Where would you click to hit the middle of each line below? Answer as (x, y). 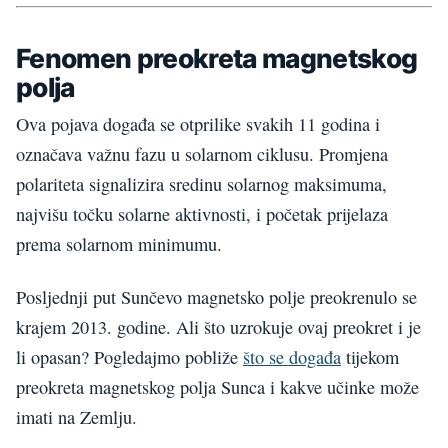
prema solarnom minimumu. (119, 244)
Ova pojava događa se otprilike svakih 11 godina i (198, 124)
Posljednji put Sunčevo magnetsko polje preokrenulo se (216, 296)
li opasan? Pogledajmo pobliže (129, 356)
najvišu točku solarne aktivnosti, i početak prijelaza (202, 214)
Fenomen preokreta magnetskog (217, 57)
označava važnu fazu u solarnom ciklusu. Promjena (202, 154)
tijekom (370, 356)
